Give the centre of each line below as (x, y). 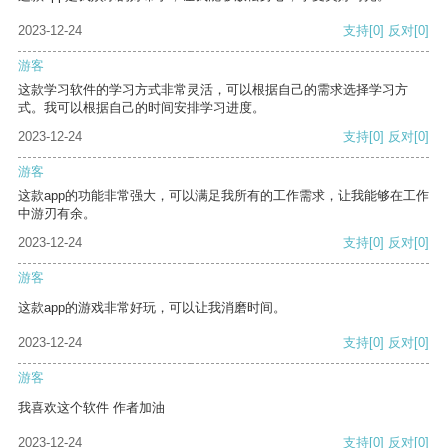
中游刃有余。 (57, 214)
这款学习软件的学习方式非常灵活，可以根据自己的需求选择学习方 (213, 90)
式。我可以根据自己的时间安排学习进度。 (141, 108)
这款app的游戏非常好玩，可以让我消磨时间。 (152, 308)
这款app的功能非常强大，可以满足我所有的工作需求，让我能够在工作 (223, 196)
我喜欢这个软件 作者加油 (91, 408)
